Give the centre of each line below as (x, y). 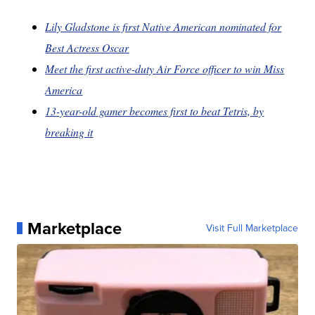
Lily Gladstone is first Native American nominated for (163, 26)
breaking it (69, 131)
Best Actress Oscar (87, 47)
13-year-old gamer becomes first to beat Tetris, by (155, 110)
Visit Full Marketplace (252, 228)
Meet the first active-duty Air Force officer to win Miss (165, 68)
